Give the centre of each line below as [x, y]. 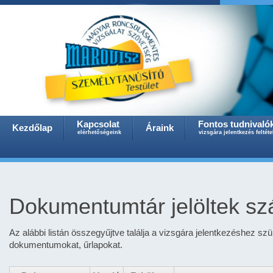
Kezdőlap [32, 128]
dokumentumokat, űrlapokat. [66, 245]
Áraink [160, 128]
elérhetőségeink [99, 132]
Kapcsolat [98, 124]
